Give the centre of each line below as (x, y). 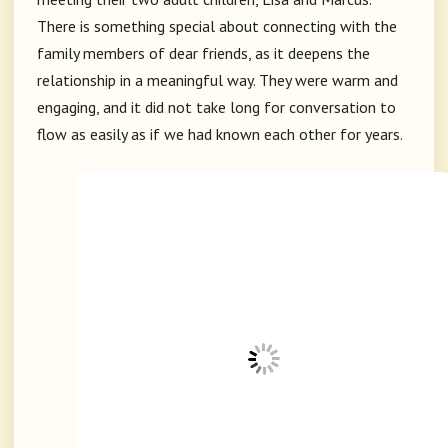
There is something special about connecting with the (217, 26)
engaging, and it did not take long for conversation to (216, 107)
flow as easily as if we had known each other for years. (220, 134)
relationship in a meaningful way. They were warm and (217, 80)
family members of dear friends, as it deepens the (203, 53)
